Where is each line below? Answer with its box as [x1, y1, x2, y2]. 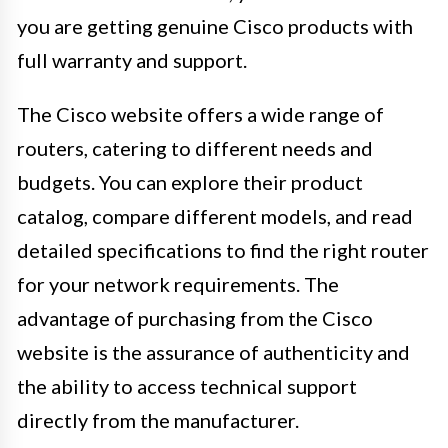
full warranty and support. [17, 47, 247, 72]
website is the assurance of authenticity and [17, 339, 410, 364]
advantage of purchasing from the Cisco [17, 305, 373, 330]
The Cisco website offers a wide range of [17, 101, 384, 126]
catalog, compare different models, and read [17, 203, 413, 228]
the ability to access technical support [17, 373, 357, 398]
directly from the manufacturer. [17, 407, 299, 432]
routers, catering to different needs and [17, 135, 373, 160]
